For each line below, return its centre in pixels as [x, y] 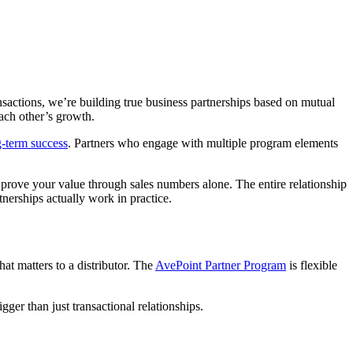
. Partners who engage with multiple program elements [203, 143]
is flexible [312, 265]
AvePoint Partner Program [221, 265]
